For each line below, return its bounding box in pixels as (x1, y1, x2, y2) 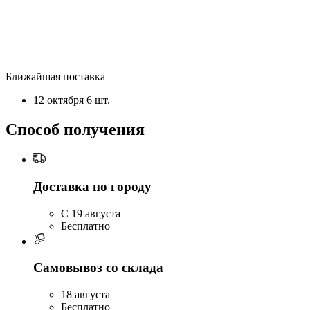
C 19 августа (61, 207, 120, 219)
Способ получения (6, 120, 145, 139)
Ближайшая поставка (6, 71, 105, 83)
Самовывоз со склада (33, 260, 163, 275)
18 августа (61, 289, 110, 301)
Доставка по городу (33, 179, 152, 194)
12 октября (33, 94, 86, 107)
